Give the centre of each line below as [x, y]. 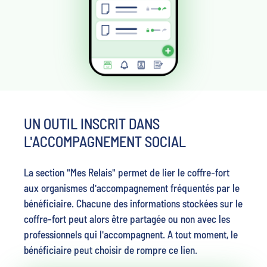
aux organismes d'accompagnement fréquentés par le [132, 187]
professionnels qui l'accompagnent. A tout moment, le [131, 234]
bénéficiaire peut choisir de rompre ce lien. [111, 249]
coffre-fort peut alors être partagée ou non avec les [127, 218]
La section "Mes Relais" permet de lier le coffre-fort [127, 172]
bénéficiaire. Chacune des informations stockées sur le [133, 203]
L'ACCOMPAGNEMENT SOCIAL [105, 141]
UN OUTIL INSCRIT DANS [92, 123]
